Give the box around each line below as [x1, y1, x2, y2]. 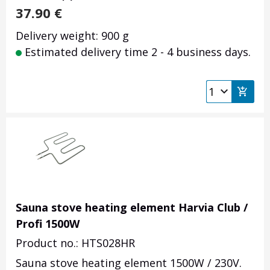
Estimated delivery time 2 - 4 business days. [22, 45, 251, 60]
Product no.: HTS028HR [16, 236, 135, 251]
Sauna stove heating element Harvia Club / [16, 200, 248, 215]
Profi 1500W [16, 216, 80, 231]
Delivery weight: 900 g [16, 28, 129, 43]
